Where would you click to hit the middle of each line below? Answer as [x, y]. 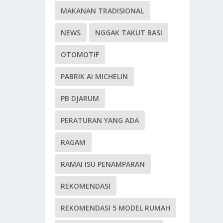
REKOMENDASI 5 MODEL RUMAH [116, 208]
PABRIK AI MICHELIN [95, 76]
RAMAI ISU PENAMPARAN [103, 164]
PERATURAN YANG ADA [100, 120]
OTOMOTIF [80, 54]
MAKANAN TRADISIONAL [103, 10]
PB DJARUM [80, 98]
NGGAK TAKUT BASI [129, 32]
